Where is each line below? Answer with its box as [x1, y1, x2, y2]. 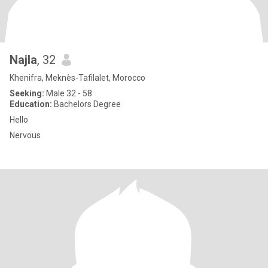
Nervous [10, 130, 41, 140]
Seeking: [10, 89, 44, 98]
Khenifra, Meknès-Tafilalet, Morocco [10, 73, 145, 83]
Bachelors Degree [52, 99, 121, 109]
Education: [10, 99, 52, 109]
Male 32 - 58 [44, 89, 92, 98]
